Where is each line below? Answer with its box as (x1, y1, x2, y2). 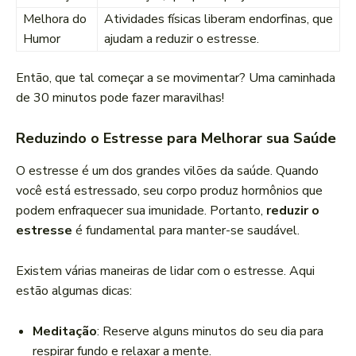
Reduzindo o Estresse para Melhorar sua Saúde (16, 129, 336, 149)
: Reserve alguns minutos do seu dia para (97, 323, 323, 341)
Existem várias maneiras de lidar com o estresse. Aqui (16, 262, 315, 281)
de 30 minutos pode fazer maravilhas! (16, 89, 224, 107)
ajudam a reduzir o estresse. (104, 30, 259, 48)
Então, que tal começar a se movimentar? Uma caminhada (16, 69, 335, 87)
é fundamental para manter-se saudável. (72, 222, 300, 240)
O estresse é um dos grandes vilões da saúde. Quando (16, 162, 319, 180)
